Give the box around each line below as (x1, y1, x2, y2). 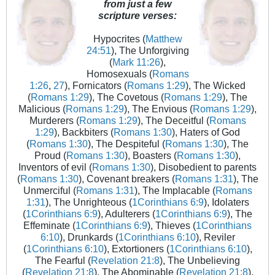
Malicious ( (18, 103, 66, 115)
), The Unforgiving (110, 45, 189, 56)
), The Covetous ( (89, 91, 164, 103)
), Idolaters (203, 196, 249, 208)
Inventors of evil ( (18, 161, 92, 173)
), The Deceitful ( (137, 115, 209, 126)
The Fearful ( (35, 255, 91, 266)
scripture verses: (98, 10, 177, 21)
